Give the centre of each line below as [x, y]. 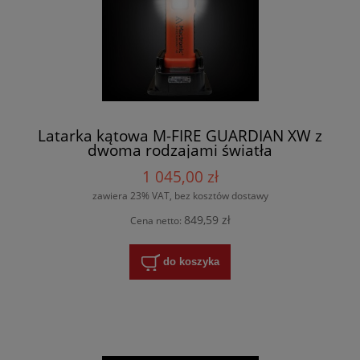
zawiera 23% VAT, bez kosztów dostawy [180, 196]
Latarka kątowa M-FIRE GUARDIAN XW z [180, 135]
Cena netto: [157, 220]
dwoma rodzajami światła [180, 149]
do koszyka [191, 261]
